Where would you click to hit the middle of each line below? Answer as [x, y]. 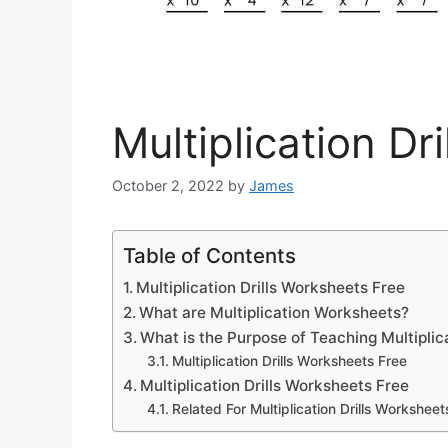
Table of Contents [209, 256]
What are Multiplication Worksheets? [274, 313]
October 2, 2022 [168, 186]
